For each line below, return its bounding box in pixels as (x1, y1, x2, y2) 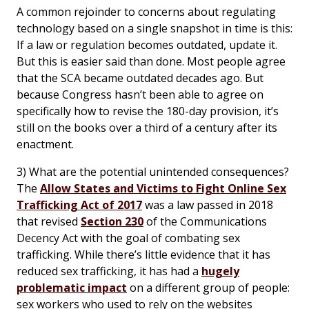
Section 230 (81, 213, 143, 229)
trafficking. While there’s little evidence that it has (17, 246, 270, 262)
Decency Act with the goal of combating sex (17, 230, 240, 246)
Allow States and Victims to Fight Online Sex (40, 180, 286, 196)
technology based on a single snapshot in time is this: (17, 20, 292, 36)
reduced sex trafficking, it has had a (17, 263, 201, 279)
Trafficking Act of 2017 (17, 197, 142, 212)
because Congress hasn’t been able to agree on (17, 86, 263, 102)
